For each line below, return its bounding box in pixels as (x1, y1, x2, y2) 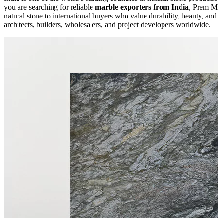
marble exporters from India (95, 2, 189, 11)
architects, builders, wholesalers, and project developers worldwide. (4, 20, 211, 29)
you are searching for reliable (4, 2, 95, 11)
